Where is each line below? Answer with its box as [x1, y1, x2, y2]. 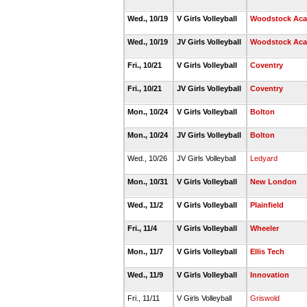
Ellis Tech [250, 247, 284, 256]
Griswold [250, 294, 280, 302]
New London [250, 177, 297, 186]
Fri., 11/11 [127, 294, 162, 302]
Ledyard [250, 154, 278, 162]
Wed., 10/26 [127, 154, 169, 162]
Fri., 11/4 [127, 224, 159, 232]
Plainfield [250, 201, 284, 209]
